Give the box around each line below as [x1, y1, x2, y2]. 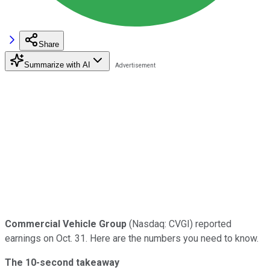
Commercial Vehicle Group [5, 218, 127, 230]
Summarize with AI [24, 60, 90, 69]
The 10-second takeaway [5, 256, 119, 268]
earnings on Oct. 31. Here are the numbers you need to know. [5, 232, 259, 244]
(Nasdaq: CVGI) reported [127, 218, 231, 230]
